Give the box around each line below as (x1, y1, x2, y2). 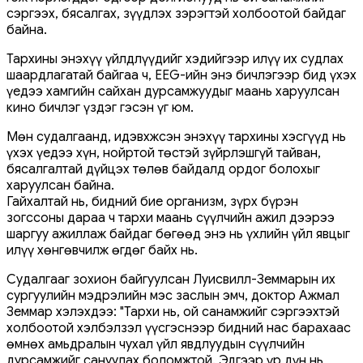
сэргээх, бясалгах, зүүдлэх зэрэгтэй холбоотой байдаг (6, 5, 346, 22)
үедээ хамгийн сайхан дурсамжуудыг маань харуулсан (6, 83, 340, 100)
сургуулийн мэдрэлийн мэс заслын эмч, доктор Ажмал (6, 287, 340, 304)
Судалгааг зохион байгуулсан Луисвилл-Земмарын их (6, 271, 335, 288)
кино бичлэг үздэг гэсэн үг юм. (6, 99, 194, 116)
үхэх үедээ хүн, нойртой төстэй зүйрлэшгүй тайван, (6, 144, 321, 161)
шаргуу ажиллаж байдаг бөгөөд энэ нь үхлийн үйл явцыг (6, 225, 350, 242)
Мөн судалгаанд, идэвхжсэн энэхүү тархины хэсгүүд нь (6, 128, 346, 145)
